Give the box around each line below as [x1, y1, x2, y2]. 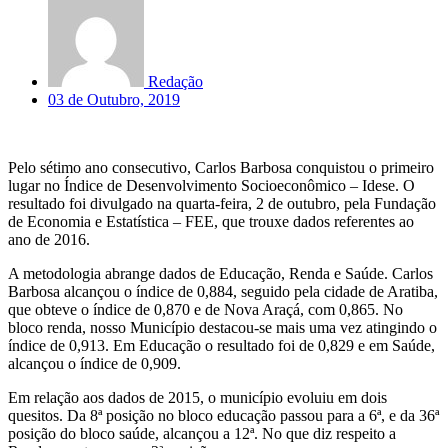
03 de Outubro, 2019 [48, 90, 180, 108]
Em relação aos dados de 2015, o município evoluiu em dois [8, 388, 387, 406]
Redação [148, 72, 203, 90]
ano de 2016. [8, 230, 90, 248]
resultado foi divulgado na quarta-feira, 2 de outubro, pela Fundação [8, 194, 436, 212]
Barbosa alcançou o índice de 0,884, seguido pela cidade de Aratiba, [8, 282, 438, 300]
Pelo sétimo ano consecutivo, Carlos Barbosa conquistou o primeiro [8, 158, 434, 176]
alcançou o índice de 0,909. [8, 354, 181, 372]
